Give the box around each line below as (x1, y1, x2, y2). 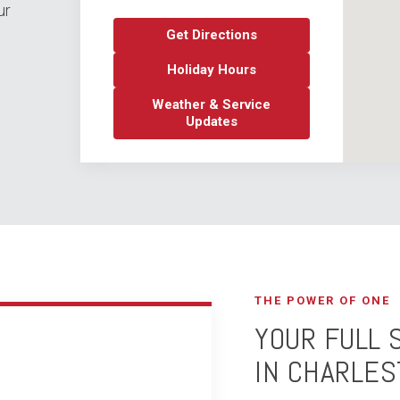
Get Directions (165, 27, 257, 43)
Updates (185, 113, 237, 129)
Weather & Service (152, 96, 271, 112)
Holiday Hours (166, 62, 256, 78)
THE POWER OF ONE (254, 294, 391, 307)
